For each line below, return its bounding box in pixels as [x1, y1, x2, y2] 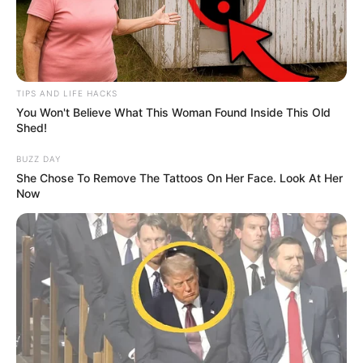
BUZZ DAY [16, 153, 61, 164]
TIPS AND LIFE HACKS [16, 88, 117, 98]
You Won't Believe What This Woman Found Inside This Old [16, 105, 331, 119]
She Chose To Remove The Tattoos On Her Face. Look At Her [16, 170, 343, 185]
